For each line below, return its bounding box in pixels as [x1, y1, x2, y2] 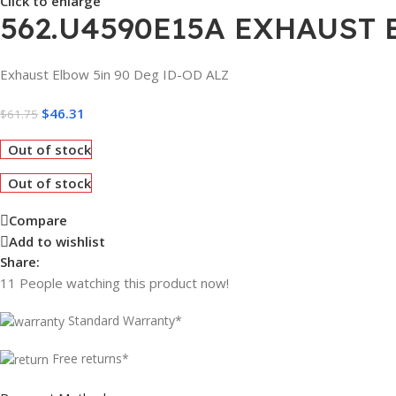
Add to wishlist [9, 232, 105, 251]
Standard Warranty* [68, 311, 182, 329]
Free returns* [52, 350, 129, 368]
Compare [9, 211, 67, 230]
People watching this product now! [19, 273, 229, 292]
